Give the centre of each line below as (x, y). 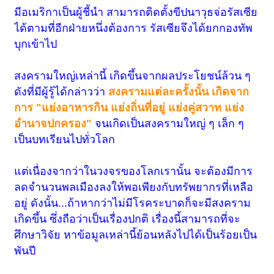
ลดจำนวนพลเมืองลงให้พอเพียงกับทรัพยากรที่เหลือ (134, 187)
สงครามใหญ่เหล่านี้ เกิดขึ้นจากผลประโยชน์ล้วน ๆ (133, 76)
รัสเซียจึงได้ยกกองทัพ (202, 28)
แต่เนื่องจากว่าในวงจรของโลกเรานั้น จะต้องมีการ (134, 172)
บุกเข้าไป (36, 44)
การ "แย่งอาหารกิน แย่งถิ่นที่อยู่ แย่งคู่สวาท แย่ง (129, 108)
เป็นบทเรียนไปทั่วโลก (65, 140)
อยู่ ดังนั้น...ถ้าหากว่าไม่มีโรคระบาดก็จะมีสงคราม (133, 203)
